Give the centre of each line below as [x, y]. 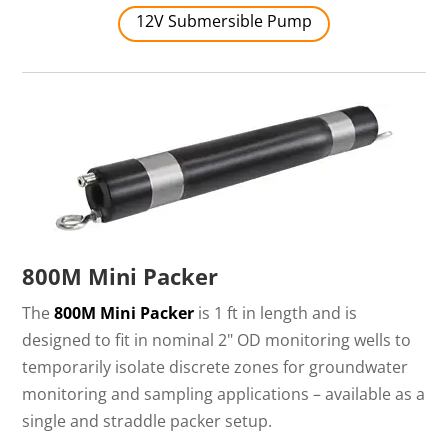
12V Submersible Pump [224, 21]
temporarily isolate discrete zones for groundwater [215, 367]
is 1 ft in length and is [276, 313]
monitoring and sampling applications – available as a [224, 394]
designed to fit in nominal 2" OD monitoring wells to [217, 340]
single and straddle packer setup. [147, 421]
